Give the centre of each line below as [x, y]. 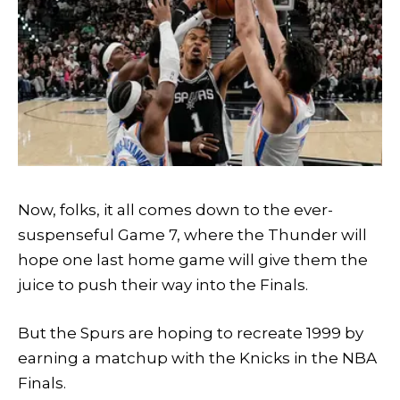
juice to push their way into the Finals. [163, 284]
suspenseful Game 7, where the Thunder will [192, 234]
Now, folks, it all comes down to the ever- [175, 209]
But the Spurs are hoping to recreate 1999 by [191, 333]
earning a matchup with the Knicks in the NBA [197, 358]
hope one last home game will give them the [193, 259]
